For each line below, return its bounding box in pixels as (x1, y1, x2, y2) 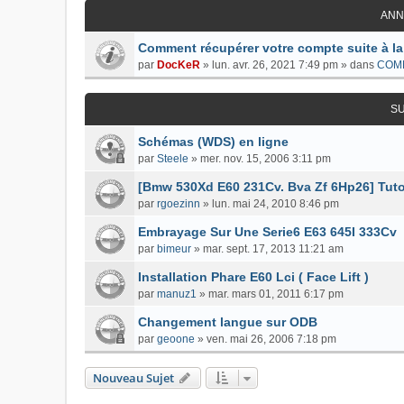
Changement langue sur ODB (138, 315, 317, 330)
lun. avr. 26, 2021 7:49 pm (212, 59, 338, 72)
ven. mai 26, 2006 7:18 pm (207, 333, 336, 346)
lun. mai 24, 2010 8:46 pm (212, 197, 339, 211)
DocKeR (157, 59, 200, 72)
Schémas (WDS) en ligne (138, 134, 289, 150)
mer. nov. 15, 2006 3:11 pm (200, 152, 331, 166)
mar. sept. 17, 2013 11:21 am (203, 243, 344, 256)
